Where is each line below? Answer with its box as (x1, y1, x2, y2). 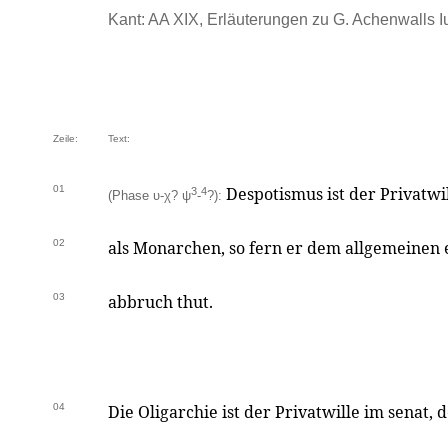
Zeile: (53, 133, 78, 144)
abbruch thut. (108, 291, 213, 313)
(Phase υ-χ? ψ (108, 188, 191, 203)
